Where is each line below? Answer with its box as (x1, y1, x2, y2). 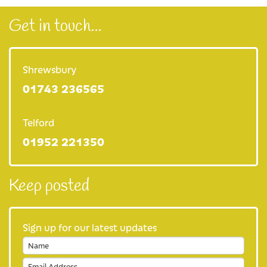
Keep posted (9, 175, 89, 197)
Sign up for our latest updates (23, 220, 157, 234)
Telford (23, 115, 54, 129)
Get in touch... (9, 15, 102, 38)
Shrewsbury (23, 62, 76, 76)
